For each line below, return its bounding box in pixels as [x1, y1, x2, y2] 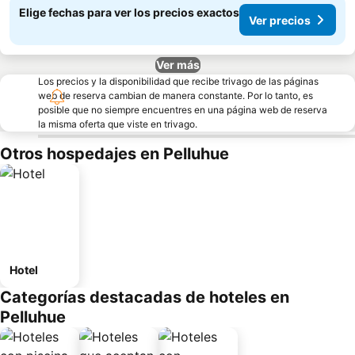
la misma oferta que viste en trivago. [38, 118, 197, 130]
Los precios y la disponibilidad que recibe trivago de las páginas [38, 75, 319, 87]
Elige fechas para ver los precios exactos [19, 6, 239, 19]
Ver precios [249, 13, 311, 27]
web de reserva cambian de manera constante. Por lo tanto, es [38, 90, 313, 101]
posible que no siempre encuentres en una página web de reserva [38, 104, 327, 116]
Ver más [155, 58, 200, 71]
